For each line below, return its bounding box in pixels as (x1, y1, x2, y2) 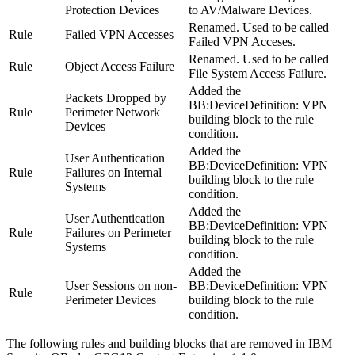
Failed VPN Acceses (189, 34, 292, 48)
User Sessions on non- (65, 278, 177, 292)
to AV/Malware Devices (189, 2, 309, 17)
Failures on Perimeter (65, 225, 171, 239)
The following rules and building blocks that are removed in (6, 336, 308, 350)
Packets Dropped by (65, 90, 166, 105)
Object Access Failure (65, 59, 174, 73)
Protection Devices (65, 2, 159, 17)
